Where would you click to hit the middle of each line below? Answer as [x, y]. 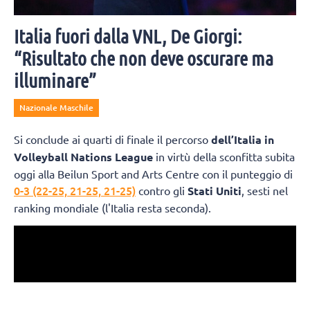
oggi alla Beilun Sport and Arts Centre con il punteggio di [153, 173]
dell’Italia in [243, 139]
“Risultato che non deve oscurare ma [144, 58]
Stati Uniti [215, 190]
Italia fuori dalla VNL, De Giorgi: [128, 36]
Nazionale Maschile [56, 107]
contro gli [162, 190]
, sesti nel [265, 190]
